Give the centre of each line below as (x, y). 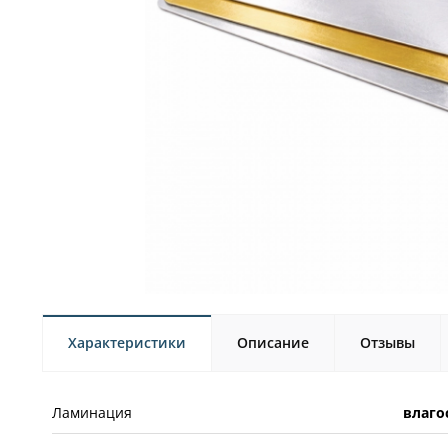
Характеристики (127, 342)
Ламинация (92, 412)
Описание (273, 342)
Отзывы (387, 342)
